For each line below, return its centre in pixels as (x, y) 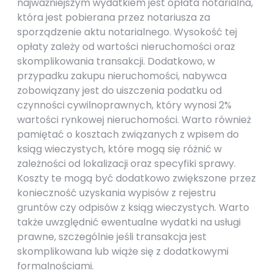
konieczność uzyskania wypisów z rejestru (116, 193)
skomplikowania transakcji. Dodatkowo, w (116, 61)
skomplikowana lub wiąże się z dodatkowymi (123, 251)
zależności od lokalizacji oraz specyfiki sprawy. (126, 164)
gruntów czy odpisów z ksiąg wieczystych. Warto (133, 207)
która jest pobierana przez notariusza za (114, 17)
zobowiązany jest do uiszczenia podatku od (119, 90)
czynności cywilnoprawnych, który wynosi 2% (124, 105)
